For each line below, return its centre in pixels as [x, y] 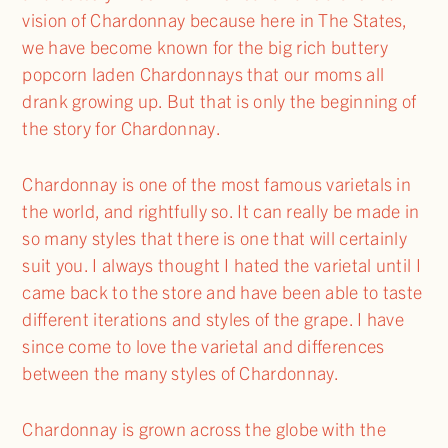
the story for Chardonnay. [125, 128]
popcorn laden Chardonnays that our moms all [203, 74]
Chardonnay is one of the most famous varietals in [217, 184]
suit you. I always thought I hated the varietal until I [221, 265]
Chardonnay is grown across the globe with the [204, 428]
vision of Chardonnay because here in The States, [214, 20]
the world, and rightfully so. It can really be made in [221, 211]
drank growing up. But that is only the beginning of [219, 101]
